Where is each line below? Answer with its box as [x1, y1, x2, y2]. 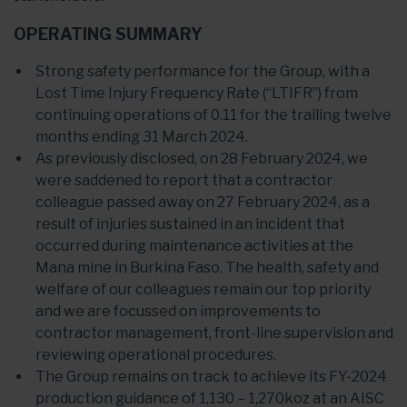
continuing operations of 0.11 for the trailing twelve [35, 106, 392, 124]
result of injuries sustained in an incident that [35, 215, 345, 233]
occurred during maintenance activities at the [35, 237, 353, 254]
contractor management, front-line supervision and [35, 324, 393, 342]
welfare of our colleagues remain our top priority [35, 281, 371, 298]
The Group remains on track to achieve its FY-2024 [35, 368, 387, 385]
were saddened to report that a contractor [35, 172, 333, 189]
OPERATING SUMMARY [14, 25, 203, 44]
